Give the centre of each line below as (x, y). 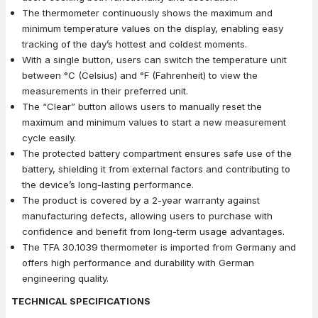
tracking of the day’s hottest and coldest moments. (135, 44)
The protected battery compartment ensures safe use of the (157, 153)
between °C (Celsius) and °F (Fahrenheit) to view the (140, 75)
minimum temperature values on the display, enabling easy (153, 28)
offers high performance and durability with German (138, 262)
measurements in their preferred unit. (105, 91)
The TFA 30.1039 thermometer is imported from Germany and (159, 247)
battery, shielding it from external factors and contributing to (156, 169)
